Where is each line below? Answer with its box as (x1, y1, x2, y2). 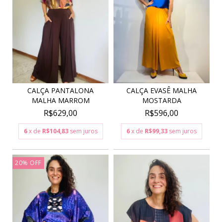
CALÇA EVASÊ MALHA (126, 85, 197, 95)
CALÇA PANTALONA (27, 85, 94, 95)
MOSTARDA (142, 95, 181, 105)
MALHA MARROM (31, 95, 90, 105)
